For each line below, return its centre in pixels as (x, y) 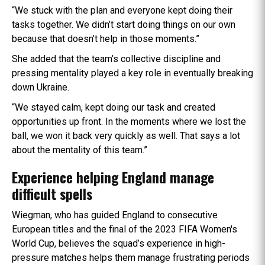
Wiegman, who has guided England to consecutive (115, 215)
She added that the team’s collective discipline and (116, 59)
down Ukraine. (41, 87)
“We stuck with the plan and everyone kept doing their (122, 10)
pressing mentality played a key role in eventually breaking (132, 73)
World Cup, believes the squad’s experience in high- (119, 243)
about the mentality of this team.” (80, 150)
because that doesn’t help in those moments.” (106, 38)
